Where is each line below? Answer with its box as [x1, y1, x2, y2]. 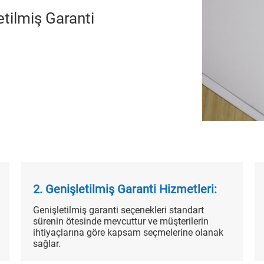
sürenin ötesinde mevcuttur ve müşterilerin [32, 215, 209, 227]
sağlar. [32, 237, 61, 249]
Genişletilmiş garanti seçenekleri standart [32, 204, 204, 216]
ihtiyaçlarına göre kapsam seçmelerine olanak [32, 226, 223, 238]
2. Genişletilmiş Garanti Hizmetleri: [32, 181, 217, 196]
